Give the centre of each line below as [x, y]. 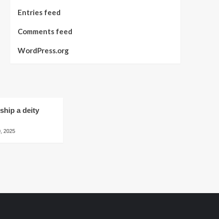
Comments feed [45, 31]
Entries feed [39, 12]
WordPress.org [43, 50]
